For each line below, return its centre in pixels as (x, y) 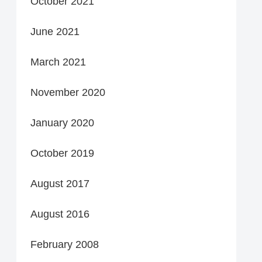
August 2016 (60, 214)
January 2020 (62, 123)
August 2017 (60, 183)
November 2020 (68, 92)
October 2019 (62, 153)
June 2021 (55, 31)
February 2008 (65, 244)
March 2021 (58, 62)
